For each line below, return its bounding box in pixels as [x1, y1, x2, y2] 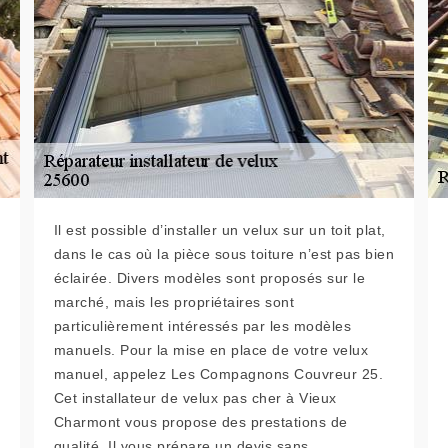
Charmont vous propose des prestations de [53, 413, 348, 430]
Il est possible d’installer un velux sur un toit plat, [53, 221, 386, 238]
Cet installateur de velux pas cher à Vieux [53, 389, 337, 406]
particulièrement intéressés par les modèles [53, 317, 352, 334]
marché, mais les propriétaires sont [53, 293, 295, 310]
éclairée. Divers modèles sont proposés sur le [53, 269, 366, 286]
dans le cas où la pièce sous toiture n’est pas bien [53, 245, 395, 262]
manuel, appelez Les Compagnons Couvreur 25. [53, 365, 384, 382]
